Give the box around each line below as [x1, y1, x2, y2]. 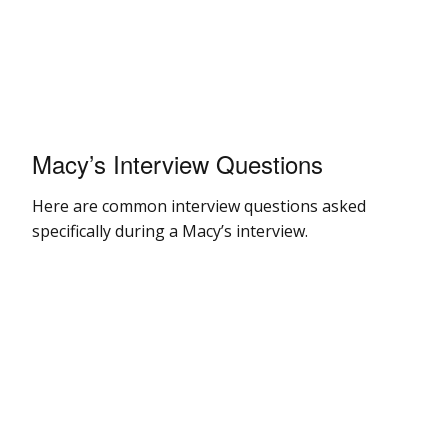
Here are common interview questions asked [32, 194, 366, 217]
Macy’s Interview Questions [32, 145, 323, 181]
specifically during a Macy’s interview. [32, 219, 308, 242]
